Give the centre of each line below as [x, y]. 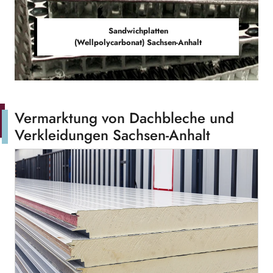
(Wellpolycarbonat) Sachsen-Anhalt [138, 42]
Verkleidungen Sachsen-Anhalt [112, 135]
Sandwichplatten [138, 31]
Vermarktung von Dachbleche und [124, 118]
